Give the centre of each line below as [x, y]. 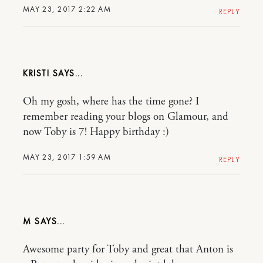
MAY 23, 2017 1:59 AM [67, 157]
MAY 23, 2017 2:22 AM [67, 9]
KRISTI [38, 74]
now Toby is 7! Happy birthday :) [96, 132]
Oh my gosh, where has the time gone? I [111, 102]
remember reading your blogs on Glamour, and [126, 117]
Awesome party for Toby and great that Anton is [128, 250]
